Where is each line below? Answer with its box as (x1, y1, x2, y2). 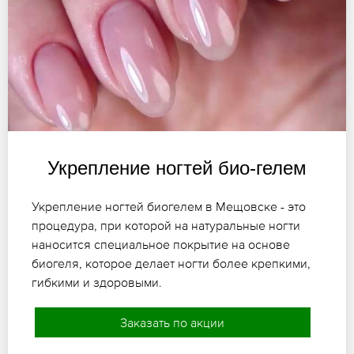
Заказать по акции (120, 314, 225, 330)
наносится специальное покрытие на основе (32, 236, 290, 251)
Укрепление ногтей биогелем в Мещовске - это (32, 198, 306, 213)
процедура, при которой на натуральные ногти (32, 217, 300, 232)
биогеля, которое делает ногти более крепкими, (32, 255, 311, 270)
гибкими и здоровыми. (32, 274, 162, 289)
